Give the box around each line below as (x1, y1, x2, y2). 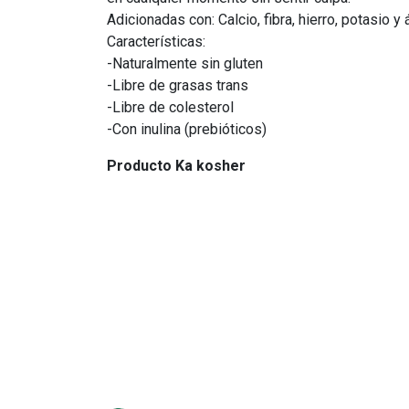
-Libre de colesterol (107, 99, 234, 116)
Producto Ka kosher (107, 157, 246, 174)
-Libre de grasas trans (107, 77, 248, 94)
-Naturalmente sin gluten (107, 55, 263, 72)
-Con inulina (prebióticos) (107, 121, 267, 138)
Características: (107, 33, 205, 50)
